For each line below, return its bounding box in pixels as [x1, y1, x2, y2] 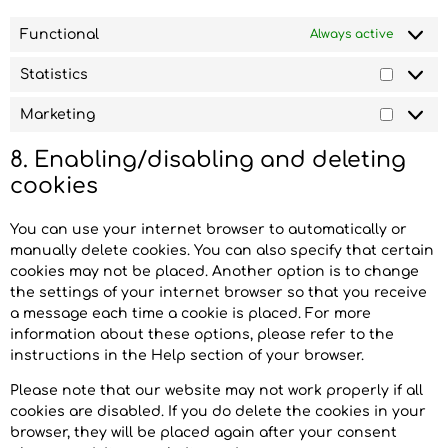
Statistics [20, 66, 88, 82]
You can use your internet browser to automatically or [10, 221, 407, 237]
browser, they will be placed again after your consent [10, 424, 397, 440]
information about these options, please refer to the [10, 326, 394, 342]
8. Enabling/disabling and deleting [10, 147, 406, 172]
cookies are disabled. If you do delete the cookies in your [10, 403, 426, 419]
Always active [310, 27, 393, 42]
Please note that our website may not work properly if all [10, 382, 423, 398]
